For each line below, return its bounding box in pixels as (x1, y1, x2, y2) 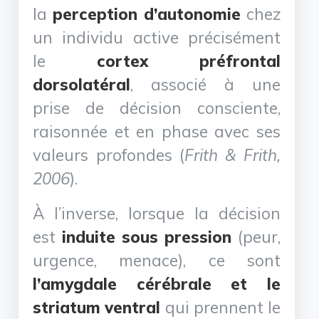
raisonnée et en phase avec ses (33, 120, 281, 142)
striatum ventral (33, 296, 161, 318)
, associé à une (130, 73, 281, 95)
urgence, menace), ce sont (33, 249, 281, 271)
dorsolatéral (33, 73, 131, 95)
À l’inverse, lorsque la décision (33, 202, 281, 224)
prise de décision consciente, (33, 97, 281, 118)
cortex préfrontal (97, 50, 281, 71)
